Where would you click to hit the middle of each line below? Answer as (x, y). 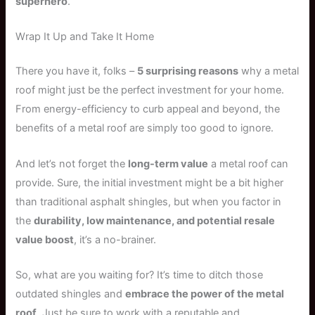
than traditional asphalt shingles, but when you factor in (149, 201)
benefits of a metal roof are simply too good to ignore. (145, 128)
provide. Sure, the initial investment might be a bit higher (150, 182)
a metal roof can (249, 163)
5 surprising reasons (188, 71)
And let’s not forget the (72, 163)
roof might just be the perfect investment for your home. (150, 90)
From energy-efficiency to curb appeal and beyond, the (148, 109)
